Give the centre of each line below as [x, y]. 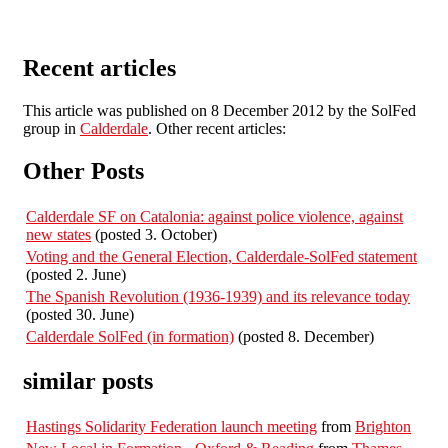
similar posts [88, 381]
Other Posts [83, 170]
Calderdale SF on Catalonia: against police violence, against [214, 216]
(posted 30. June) [80, 314]
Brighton [383, 427]
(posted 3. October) [154, 234]
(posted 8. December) [304, 336]
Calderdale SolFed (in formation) [130, 336]
